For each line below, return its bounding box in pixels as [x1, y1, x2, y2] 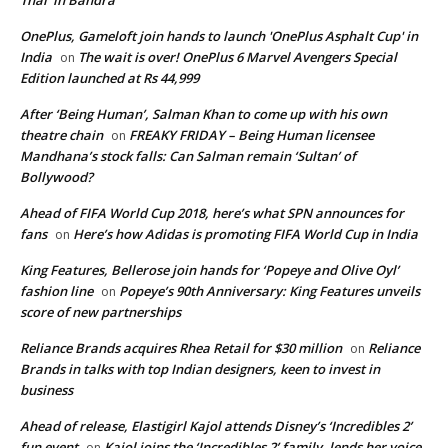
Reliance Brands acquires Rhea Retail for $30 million [20, 338, 342, 357]
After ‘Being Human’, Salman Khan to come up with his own [20, 104, 387, 123]
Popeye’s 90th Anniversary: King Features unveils [119, 281, 420, 300]
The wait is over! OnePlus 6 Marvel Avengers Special [78, 47, 397, 66]
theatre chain [20, 125, 103, 144]
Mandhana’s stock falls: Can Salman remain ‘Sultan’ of [20, 146, 356, 165]
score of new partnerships [20, 302, 181, 321]
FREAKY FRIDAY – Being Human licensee [129, 125, 374, 144]
